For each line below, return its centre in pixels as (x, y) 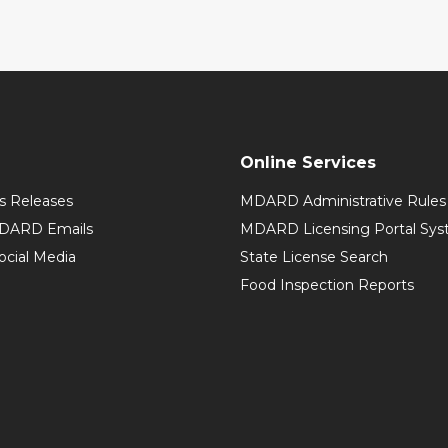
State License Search (314, 257)
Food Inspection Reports (327, 285)
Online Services (308, 162)
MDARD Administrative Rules (343, 201)
